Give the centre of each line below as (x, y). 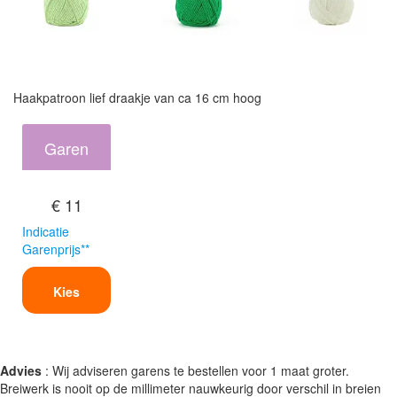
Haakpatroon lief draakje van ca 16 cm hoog (137, 97)
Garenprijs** (56, 249)
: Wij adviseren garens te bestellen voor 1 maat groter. (195, 370)
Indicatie (46, 231)
